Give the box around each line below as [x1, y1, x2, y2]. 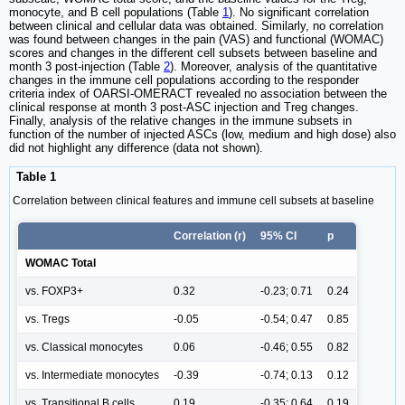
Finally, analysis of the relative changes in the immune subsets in [9, 113, 352, 127]
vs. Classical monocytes [25, 341, 143, 354]
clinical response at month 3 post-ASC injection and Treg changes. [9, 99, 359, 114]
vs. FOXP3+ [25, 285, 83, 298]
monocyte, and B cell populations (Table [9, 5, 222, 19]
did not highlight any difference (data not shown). [9, 140, 263, 155]
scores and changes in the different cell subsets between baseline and [9, 45, 377, 60]
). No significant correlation [229, 5, 369, 19]
